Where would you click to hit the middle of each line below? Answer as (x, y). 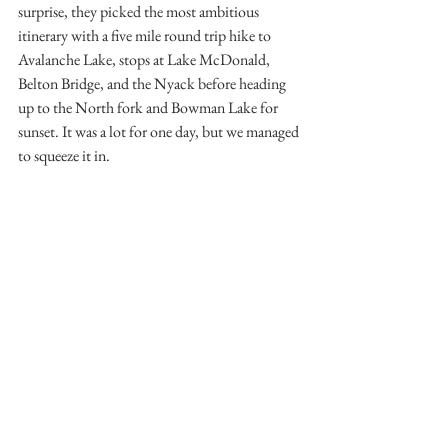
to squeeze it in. (64, 156)
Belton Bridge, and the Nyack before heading (153, 84)
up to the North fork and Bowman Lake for (149, 108)
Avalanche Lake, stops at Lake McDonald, (145, 60)
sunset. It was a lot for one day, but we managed (160, 132)
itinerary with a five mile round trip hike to (146, 36)
